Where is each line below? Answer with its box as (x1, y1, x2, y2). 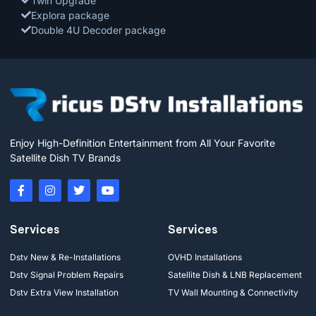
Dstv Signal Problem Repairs (10, 269, 123, 280)
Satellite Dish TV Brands (10, 151, 121, 164)
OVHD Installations (168, 251, 242, 262)
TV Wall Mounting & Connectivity (168, 286, 298, 298)
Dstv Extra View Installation (10, 286, 119, 298)
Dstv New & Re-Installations (10, 251, 121, 262)
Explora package (31, 8, 109, 21)
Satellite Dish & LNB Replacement (168, 269, 302, 280)
